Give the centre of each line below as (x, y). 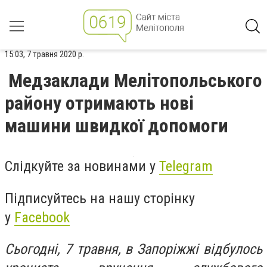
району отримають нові (99, 103)
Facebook (42, 217)
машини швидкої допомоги (117, 126)
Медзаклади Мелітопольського (135, 80)
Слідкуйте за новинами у (82, 166)
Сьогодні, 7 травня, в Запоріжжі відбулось (133, 249)
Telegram (186, 166)
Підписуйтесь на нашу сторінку (100, 198)
